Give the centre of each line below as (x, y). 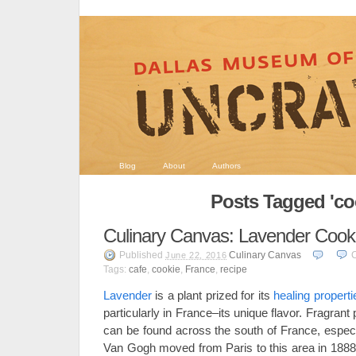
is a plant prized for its (213, 295)
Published (142, 255)
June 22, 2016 (196, 255)
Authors (226, 166)
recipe (234, 269)
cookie (166, 269)
